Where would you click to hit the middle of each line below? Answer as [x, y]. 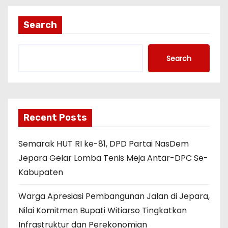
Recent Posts [55, 118]
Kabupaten [41, 172]
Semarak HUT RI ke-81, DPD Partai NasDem [104, 144]
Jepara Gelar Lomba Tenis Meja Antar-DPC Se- [113, 158]
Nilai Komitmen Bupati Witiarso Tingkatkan [103, 210]
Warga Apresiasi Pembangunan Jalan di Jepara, [114, 196]
